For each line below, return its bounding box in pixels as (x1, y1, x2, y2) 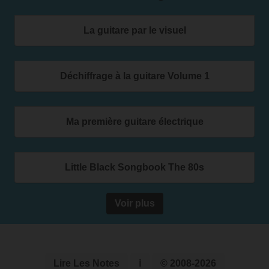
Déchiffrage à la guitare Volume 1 (59, 71, 210, 81)
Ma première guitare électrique (65, 116, 204, 127)
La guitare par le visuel (83, 25, 186, 35)
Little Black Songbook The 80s (65, 162, 204, 172)
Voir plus (114, 198, 155, 208)
